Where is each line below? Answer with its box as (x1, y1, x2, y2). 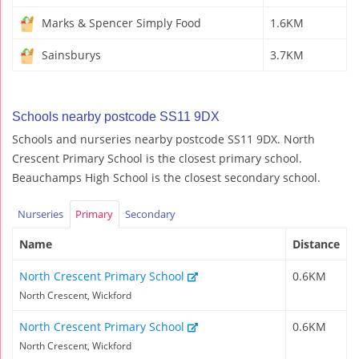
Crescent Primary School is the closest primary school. (12, 150, 302, 166)
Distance (292, 236, 340, 252)
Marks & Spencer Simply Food (38, 14, 201, 30)
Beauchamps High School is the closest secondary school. (12, 169, 321, 185)
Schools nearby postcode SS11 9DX (12, 109, 220, 123)
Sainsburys (38, 46, 101, 63)
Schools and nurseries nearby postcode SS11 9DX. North (12, 131, 315, 147)
